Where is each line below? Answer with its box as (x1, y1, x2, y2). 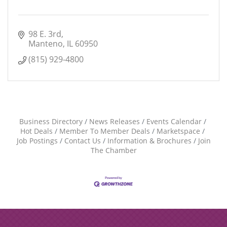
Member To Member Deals (59, 126, 150, 136)
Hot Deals (20, 126, 53, 136)
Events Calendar (146, 117, 202, 126)
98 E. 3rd (28, 28, 61, 40)
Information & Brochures (107, 136, 192, 145)
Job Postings (16, 136, 58, 145)
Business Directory (19, 117, 83, 126)
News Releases (89, 117, 140, 126)
